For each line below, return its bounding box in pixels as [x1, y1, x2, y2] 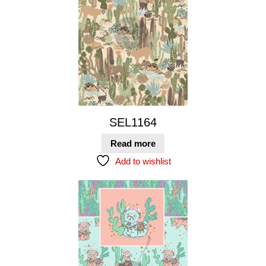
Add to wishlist [115, 156, 171, 167]
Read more [110, 138, 156, 149]
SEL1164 [109, 115, 157, 129]
